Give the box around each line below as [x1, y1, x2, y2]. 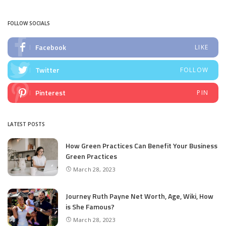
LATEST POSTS [8, 121, 45, 128]
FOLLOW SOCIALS [8, 20, 50, 27]
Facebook [35, 42, 66, 52]
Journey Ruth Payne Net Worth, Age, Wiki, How [66, 190, 213, 201]
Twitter [35, 65, 60, 75]
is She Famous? [66, 201, 115, 212]
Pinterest [35, 87, 66, 98]
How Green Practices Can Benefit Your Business [66, 140, 217, 151]
